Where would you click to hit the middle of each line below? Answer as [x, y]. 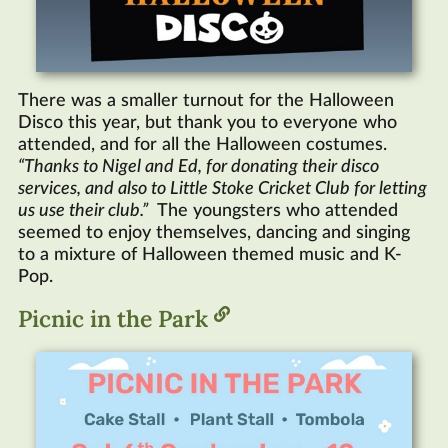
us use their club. [80, 210]
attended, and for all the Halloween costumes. [205, 144]
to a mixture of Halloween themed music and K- [210, 254]
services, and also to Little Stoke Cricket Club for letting [222, 188]
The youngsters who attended [273, 210]
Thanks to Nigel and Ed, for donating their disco [201, 166]
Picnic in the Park [116, 317]
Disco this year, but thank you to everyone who [207, 122]
